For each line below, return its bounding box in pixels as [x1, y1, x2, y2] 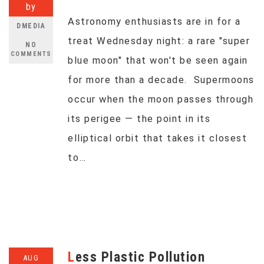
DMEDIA [16, 22, 45, 30]
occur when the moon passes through [68, 94, 253, 105]
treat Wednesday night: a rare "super [68, 35, 250, 47]
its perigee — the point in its [68, 113, 210, 124]
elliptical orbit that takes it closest [68, 133, 247, 144]
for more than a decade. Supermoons [68, 74, 255, 85]
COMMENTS [10, 50, 52, 58]
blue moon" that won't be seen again [68, 55, 248, 66]
